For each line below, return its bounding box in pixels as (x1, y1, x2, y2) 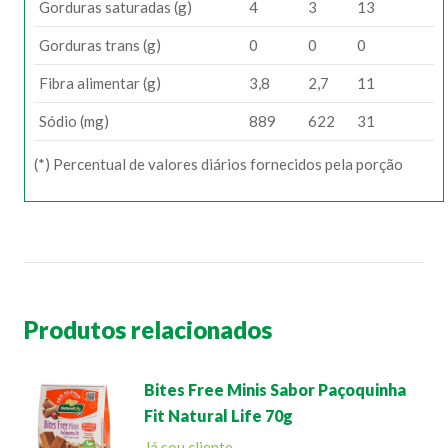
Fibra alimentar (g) (39, 74, 161, 92)
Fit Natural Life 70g (144, 406, 293, 425)
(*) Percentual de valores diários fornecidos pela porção (34, 155, 403, 173)
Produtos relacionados (24, 315, 272, 344)
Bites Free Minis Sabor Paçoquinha (144, 380, 406, 399)
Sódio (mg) (39, 112, 109, 130)
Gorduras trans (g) (39, 36, 161, 54)
